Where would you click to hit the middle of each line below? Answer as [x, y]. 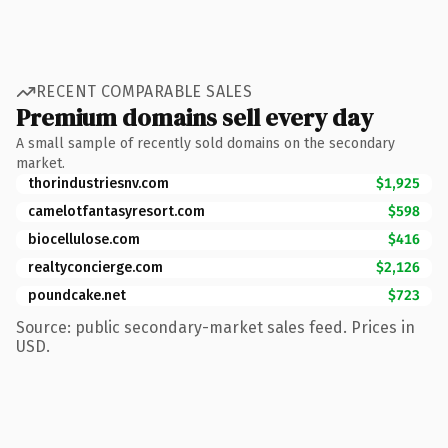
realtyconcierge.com [95, 267]
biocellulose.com [84, 239]
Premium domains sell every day [194, 117]
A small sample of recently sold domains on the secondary [205, 143]
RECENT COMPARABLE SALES [144, 91]
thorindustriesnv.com [98, 183]
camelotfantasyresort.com [116, 211]
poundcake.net [77, 295]
